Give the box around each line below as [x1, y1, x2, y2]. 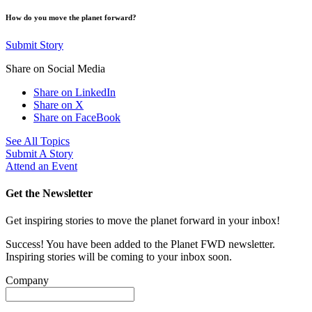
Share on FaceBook [33, 111, 120, 123]
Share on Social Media [6, 62, 105, 75]
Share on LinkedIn [33, 86, 116, 98]
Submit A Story [6, 147, 73, 159]
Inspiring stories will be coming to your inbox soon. [6, 251, 232, 263]
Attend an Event [6, 159, 77, 172]
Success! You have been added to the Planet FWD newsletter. [6, 238, 275, 251]
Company [6, 274, 49, 287]
